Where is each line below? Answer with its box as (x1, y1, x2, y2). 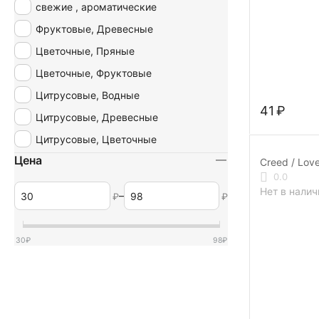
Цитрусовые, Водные (36, 88, 140, 101)
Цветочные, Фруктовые (36, 66, 152, 79)
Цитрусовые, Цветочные (36, 132, 157, 145)
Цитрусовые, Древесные (36, 110, 158, 123)
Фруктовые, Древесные (36, 22, 153, 35)
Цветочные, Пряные (36, 44, 135, 57)
